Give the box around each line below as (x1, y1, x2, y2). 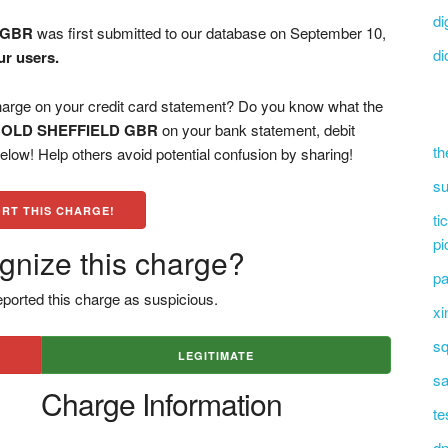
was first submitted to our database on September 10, (33, 22, 387, 43)
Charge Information (40, 382, 282, 425)
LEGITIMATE (177, 348, 254, 363)
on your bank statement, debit (158, 119, 356, 140)
